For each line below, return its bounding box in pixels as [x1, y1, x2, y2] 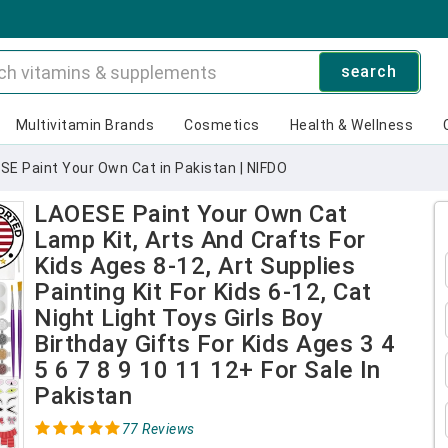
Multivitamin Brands [15, 117, 154, 133]
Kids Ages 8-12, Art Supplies [34, 252, 355, 280]
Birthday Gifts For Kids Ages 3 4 [34, 330, 395, 358]
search [340, 62, 397, 81]
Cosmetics [184, 117, 260, 133]
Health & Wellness [289, 117, 413, 133]
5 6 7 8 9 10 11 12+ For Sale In [34, 356, 381, 384]
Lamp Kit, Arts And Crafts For [34, 226, 366, 254]
